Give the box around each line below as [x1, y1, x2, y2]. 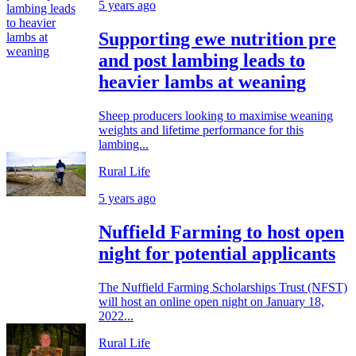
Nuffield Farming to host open [99, 221, 344, 242]
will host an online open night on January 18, [99, 294, 324, 308]
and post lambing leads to [99, 49, 305, 71]
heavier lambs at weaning [99, 71, 306, 92]
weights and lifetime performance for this [99, 122, 304, 137]
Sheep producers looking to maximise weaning [99, 108, 333, 122]
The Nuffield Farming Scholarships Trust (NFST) [99, 280, 347, 294]
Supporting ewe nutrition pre [99, 28, 336, 49]
